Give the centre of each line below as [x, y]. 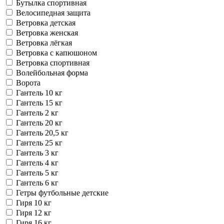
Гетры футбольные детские [62, 192]
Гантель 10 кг [39, 92]
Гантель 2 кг [37, 112]
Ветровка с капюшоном [56, 52]
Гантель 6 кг [37, 182]
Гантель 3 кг [37, 152]
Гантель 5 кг [37, 172]
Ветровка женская [47, 32]
